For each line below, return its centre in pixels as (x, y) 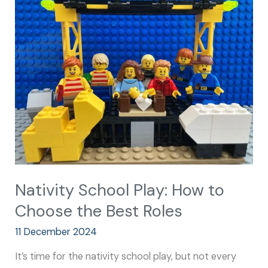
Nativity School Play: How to (120, 190)
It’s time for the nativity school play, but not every (126, 256)
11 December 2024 (56, 232)
